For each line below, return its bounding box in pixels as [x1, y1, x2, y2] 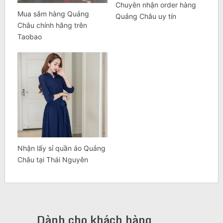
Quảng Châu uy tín [115, 12, 176, 21]
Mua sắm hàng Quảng [17, 9, 89, 18]
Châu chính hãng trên [17, 21, 87, 30]
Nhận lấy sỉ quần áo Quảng [17, 144, 106, 153]
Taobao [17, 32, 42, 41]
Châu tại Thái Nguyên [17, 155, 88, 164]
